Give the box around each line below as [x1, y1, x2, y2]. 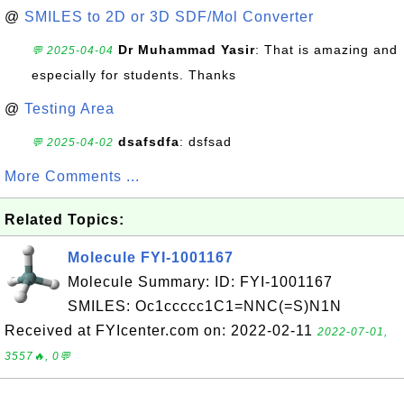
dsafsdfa [118, 134, 179, 149]
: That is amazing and [255, 42, 398, 57]
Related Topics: [5, 212, 124, 227]
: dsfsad [179, 134, 232, 149]
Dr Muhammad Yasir [118, 42, 255, 57]
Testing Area [24, 101, 115, 116]
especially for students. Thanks [32, 68, 236, 82]
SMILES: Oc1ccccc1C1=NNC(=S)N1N [68, 298, 342, 314]
